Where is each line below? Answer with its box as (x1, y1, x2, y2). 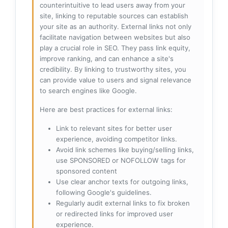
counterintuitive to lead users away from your (40, 1, 185, 10)
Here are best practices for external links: (40, 105, 173, 114)
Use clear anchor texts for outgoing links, (56, 178, 188, 186)
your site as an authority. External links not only (40, 22, 191, 31)
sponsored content (56, 167, 117, 176)
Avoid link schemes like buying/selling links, (56, 146, 194, 154)
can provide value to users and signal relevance (40, 76, 191, 84)
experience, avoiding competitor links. (56, 135, 177, 144)
